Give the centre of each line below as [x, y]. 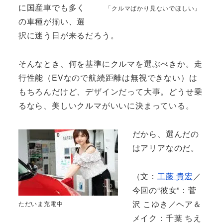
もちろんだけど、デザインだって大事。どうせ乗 [110, 92]
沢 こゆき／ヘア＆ [167, 204]
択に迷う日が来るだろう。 [68, 35]
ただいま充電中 [41, 204]
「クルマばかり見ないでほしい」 [153, 7]
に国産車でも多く [52, 7]
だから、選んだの [166, 133]
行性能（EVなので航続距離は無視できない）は [108, 78]
